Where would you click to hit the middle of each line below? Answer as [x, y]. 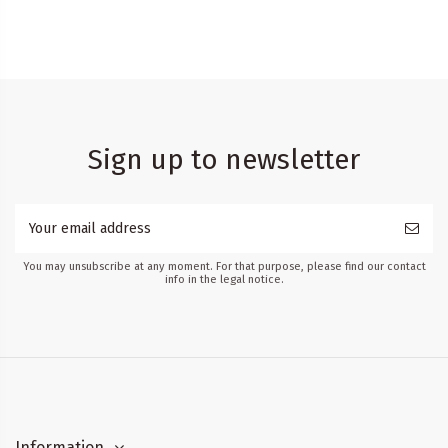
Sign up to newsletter [224, 159]
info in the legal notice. [224, 279]
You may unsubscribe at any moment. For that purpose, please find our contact [224, 266]
